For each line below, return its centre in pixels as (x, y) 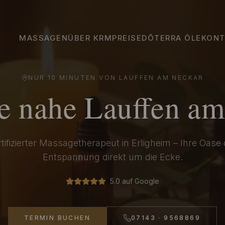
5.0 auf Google (135, 181)
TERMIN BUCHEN (57, 218)
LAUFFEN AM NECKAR (161, 78)
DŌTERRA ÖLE (172, 38)
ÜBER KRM (90, 38)
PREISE (127, 38)
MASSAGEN (44, 38)
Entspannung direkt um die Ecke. (113, 157)
